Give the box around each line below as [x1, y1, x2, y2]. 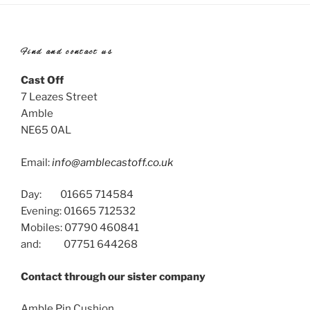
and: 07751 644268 [21, 238, 138, 251]
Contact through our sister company [21, 270, 206, 283]
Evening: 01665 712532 [21, 205, 136, 218]
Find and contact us [21, 46, 113, 58]
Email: [21, 156, 50, 169]
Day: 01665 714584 [21, 188, 134, 201]
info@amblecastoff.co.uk [52, 156, 173, 169]
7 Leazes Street [21, 91, 98, 104]
